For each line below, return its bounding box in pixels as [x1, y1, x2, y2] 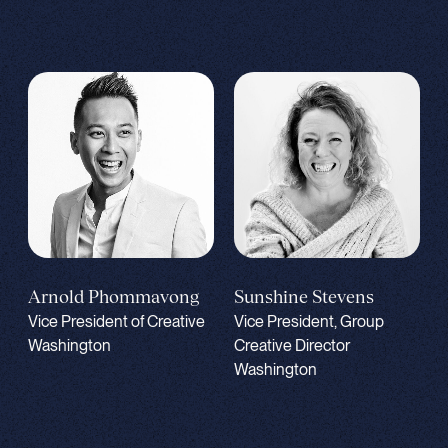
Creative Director [233, 336, 350, 356]
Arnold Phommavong [27, 286, 199, 308]
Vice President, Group [233, 312, 384, 332]
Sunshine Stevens [233, 286, 374, 308]
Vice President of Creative [27, 312, 205, 332]
